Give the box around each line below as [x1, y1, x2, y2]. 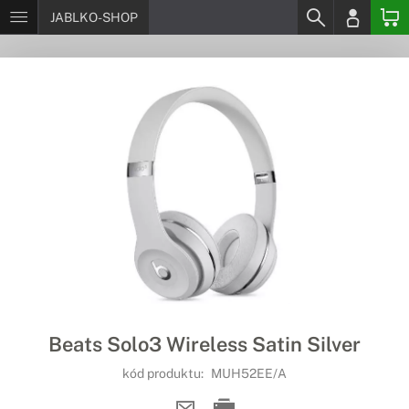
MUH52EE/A [211, 366, 287, 381]
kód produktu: [122, 366, 206, 381]
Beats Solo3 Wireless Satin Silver [48, 332, 361, 356]
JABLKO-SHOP [50, 10, 138, 25]
